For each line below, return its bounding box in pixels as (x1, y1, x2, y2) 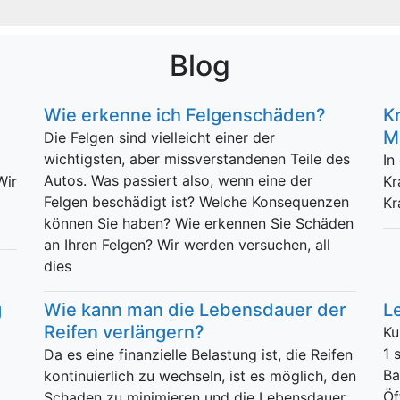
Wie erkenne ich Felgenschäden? (44, 104, 326, 126)
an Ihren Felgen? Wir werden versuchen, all (44, 236, 330, 254)
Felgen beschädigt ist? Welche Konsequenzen (44, 193, 349, 211)
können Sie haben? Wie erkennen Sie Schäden (44, 214, 354, 232)
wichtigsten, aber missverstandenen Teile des (44, 150, 350, 168)
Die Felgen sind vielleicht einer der (44, 129, 275, 146)
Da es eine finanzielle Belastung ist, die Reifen (44, 346, 353, 363)
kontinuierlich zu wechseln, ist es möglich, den (44, 367, 356, 385)
